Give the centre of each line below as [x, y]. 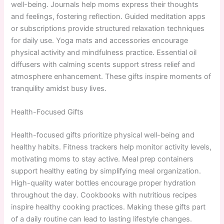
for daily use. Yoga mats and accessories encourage [100, 40]
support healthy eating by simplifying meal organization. [106, 171]
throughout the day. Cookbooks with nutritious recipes [104, 195]
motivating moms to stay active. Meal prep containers [102, 159]
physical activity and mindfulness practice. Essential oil [104, 52]
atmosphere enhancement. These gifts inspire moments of [111, 76]
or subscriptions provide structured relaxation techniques [108, 28]
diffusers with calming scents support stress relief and [103, 64]
